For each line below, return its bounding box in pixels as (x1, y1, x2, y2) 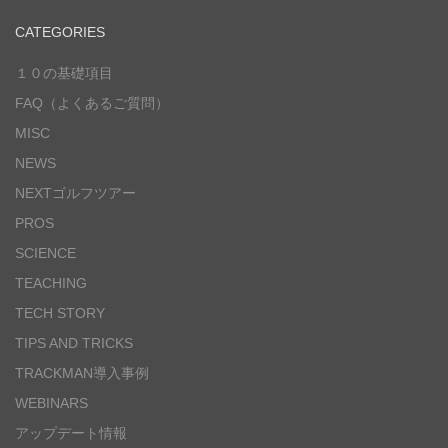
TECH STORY (15, 305, 105, 322)
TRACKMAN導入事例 (15, 365, 149, 382)
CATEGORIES (15, 24, 105, 41)
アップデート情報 (15, 425, 127, 442)
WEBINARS (15, 395, 88, 412)
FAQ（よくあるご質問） (15, 95, 169, 112)
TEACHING (15, 275, 87, 292)
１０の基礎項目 (15, 65, 113, 82)
